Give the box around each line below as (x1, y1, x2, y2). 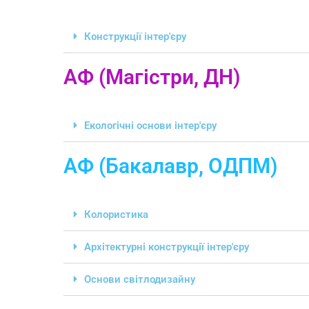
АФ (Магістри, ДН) (63, 65, 241, 90)
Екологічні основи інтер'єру (84, 119, 217, 132)
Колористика (84, 208, 148, 221)
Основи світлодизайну (84, 273, 195, 286)
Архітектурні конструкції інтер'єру (84, 241, 249, 254)
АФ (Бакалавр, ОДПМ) (63, 154, 278, 179)
